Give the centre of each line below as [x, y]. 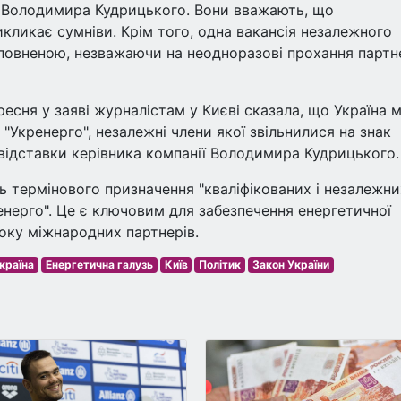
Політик [220, 264]
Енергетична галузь [99, 264]
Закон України [290, 264]
